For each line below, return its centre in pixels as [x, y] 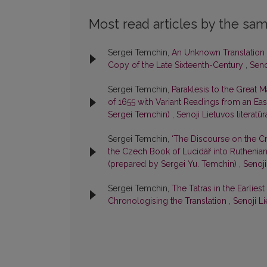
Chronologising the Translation [168, 201]
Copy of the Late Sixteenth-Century [177, 65]
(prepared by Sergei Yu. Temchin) [173, 164]
